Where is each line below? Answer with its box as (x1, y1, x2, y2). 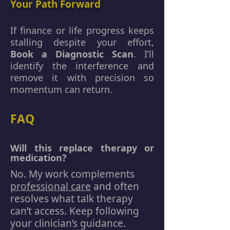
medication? (10, 151, 67, 164)
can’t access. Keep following (10, 204, 139, 218)
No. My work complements (10, 167, 135, 181)
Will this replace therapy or (10, 142, 154, 154)
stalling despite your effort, (10, 36, 154, 48)
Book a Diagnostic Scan (10, 48, 133, 60)
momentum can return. (10, 83, 112, 95)
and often (91, 180, 139, 193)
